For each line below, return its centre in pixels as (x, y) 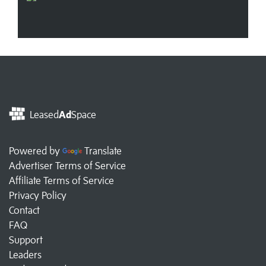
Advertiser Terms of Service (67, 165)
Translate (103, 151)
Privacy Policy (38, 195)
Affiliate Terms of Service (61, 180)
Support (26, 240)
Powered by (36, 151)
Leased (43, 114)
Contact (24, 210)
